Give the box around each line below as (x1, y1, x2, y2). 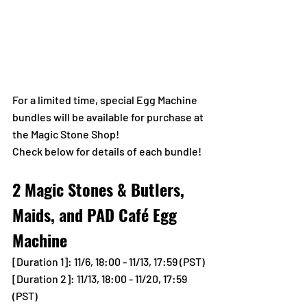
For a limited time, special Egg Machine (12, 93, 199, 106)
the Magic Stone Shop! (12, 127, 119, 140)
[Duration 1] (12, 254, 68, 268)
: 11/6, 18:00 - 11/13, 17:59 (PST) (68, 254, 205, 268)
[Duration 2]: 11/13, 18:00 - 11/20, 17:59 (12, 271, 189, 285)
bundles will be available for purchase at (12, 110, 206, 123)
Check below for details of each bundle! (12, 144, 201, 158)
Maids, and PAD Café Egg (12, 201, 181, 227)
